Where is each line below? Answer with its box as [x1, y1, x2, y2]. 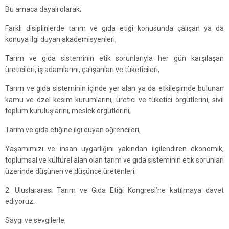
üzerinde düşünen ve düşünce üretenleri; [5, 167, 136, 175]
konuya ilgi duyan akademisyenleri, [5, 35, 117, 43]
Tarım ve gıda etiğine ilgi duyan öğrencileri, [5, 126, 141, 134]
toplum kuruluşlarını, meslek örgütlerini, [5, 107, 131, 115]
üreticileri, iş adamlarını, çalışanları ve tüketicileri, [5, 65, 159, 74]
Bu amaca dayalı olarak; [5, 5, 81, 13]
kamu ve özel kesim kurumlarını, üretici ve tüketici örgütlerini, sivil [5, 96, 224, 104]
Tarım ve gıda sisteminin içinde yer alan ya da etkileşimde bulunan [5, 84, 224, 93]
